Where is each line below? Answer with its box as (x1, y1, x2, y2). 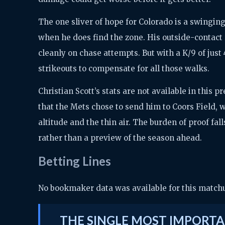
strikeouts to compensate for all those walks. (38, 63, 209, 73)
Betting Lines (38, 153, 111, 168)
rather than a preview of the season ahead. (38, 133, 202, 143)
